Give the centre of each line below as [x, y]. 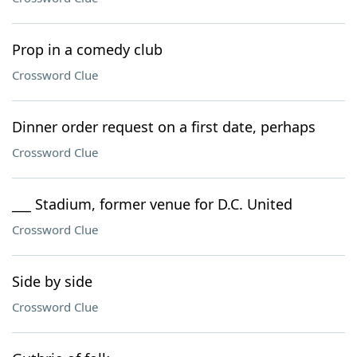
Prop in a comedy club [87, 49]
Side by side [52, 281]
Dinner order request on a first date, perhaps [164, 127]
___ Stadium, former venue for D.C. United [152, 204]
